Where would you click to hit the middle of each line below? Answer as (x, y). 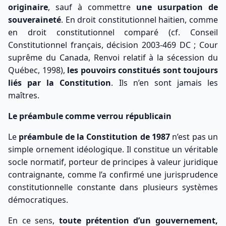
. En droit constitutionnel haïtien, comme (139, 20)
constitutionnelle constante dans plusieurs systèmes (113, 187)
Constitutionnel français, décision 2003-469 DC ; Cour (113, 45)
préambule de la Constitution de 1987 (95, 137)
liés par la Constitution (60, 83)
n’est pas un (194, 137)
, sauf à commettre (92, 7)
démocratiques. (38, 200)
